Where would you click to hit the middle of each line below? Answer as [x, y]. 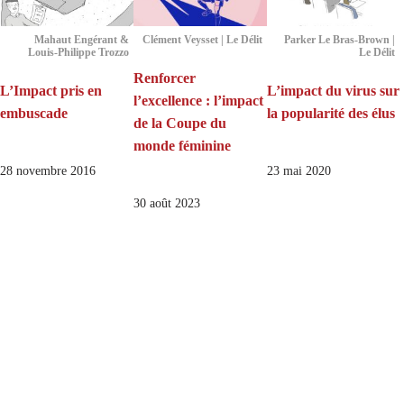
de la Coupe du [179, 123]
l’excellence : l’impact [198, 100]
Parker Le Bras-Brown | [340, 39]
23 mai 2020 [298, 170]
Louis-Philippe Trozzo [78, 52]
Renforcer [164, 78]
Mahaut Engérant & [81, 39]
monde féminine [182, 145]
